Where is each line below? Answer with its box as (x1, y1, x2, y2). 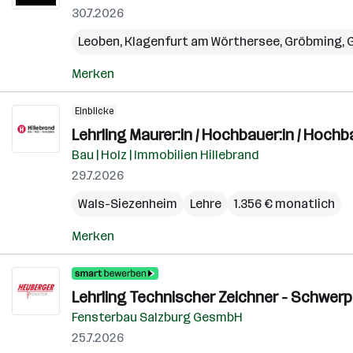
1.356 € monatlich (234, 196, 335, 211)
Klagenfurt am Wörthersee (124, 34, 280, 49)
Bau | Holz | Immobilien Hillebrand (72, 147, 259, 162)
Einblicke (75, 106, 113, 117)
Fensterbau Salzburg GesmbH (72, 310, 243, 325)
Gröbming (284, 34, 342, 49)
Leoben (78, 34, 120, 49)
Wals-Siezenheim (78, 196, 177, 211)
